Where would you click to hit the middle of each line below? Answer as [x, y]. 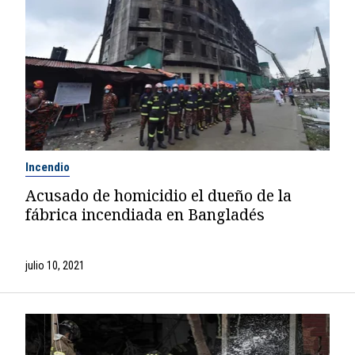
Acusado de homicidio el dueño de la [158, 195]
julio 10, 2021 [55, 265]
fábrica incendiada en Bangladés [145, 214]
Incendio [47, 167]
